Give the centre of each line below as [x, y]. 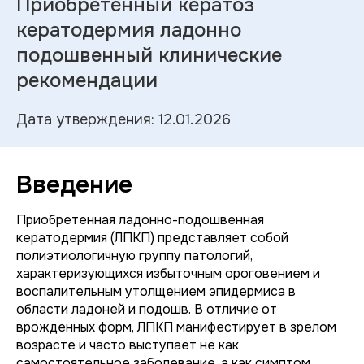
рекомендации [87, 80]
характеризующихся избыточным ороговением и [168, 273]
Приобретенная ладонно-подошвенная [140, 220]
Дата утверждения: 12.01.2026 [123, 119]
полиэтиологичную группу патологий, [134, 256]
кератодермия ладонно [129, 30]
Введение [74, 184]
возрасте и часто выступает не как [128, 345]
